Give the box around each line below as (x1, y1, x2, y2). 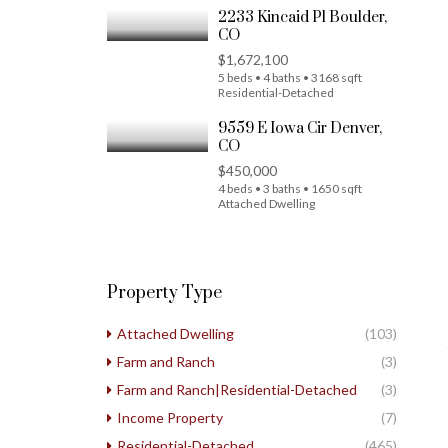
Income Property (117, 409, 223, 426)
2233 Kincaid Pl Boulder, (218, 8, 387, 27)
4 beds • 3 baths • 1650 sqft (218, 181, 362, 196)
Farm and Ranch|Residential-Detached (117, 381, 357, 398)
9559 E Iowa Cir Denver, (218, 119, 382, 138)
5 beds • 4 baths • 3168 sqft (218, 70, 362, 85)
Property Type (107, 282, 222, 304)
